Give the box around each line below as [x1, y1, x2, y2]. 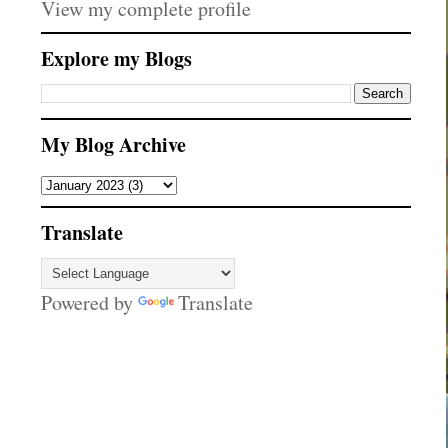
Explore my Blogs [41, 44, 192, 73]
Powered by [41, 289, 138, 316]
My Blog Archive [41, 130, 186, 159]
